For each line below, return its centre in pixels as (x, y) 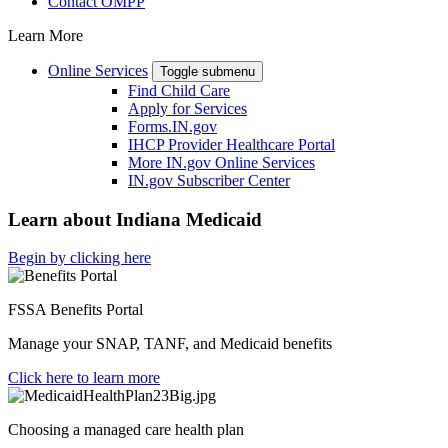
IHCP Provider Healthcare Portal (231, 144)
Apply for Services (187, 108)
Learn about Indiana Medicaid (135, 219)
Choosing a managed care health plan (126, 430)
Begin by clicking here (79, 258)
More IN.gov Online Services (221, 162)
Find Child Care (179, 90)
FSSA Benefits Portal (75, 310)
